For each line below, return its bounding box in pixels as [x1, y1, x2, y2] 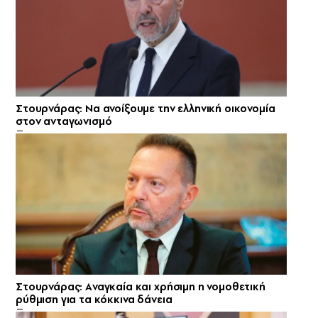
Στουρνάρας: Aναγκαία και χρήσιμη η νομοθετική [16, 280, 265, 295]
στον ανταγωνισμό [16, 114, 112, 129]
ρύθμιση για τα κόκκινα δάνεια [16, 292, 172, 307]
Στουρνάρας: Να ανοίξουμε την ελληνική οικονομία [16, 102, 275, 116]
